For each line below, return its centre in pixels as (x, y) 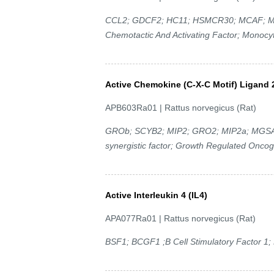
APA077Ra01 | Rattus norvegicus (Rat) (180, 218)
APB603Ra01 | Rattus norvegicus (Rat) (181, 107)
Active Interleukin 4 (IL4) (156, 195)
